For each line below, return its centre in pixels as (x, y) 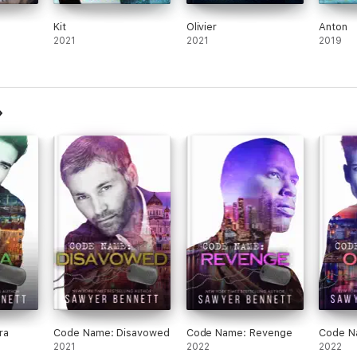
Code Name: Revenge (239, 333)
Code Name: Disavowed (112, 333)
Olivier (202, 27)
